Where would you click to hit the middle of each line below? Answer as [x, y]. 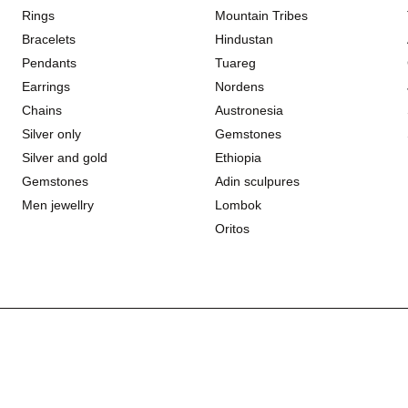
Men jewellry [58, 205]
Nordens [239, 87]
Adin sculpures [257, 181]
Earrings [46, 87]
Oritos [232, 229]
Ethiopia [238, 158]
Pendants [50, 63]
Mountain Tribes [261, 15]
